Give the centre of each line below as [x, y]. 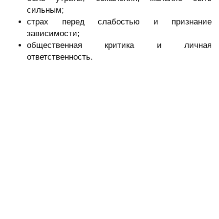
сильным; [45, 10]
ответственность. [60, 57]
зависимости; [53, 34]
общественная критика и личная [119, 45]
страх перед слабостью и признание [119, 22]
